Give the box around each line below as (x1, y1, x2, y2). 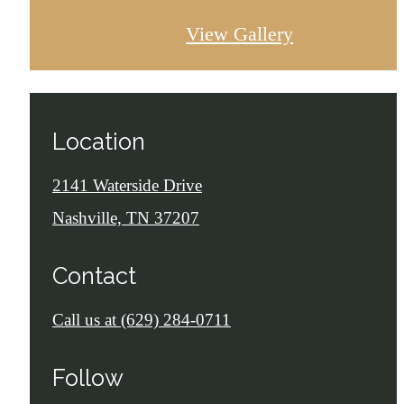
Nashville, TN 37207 (52, 207, 199, 227)
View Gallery (186, 22, 294, 45)
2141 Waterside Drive (52, 175, 202, 195)
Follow (52, 363, 124, 391)
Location (52, 127, 145, 155)
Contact (52, 262, 136, 289)
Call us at (52, 309, 116, 329)
